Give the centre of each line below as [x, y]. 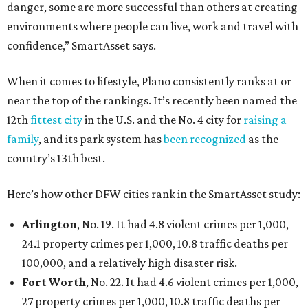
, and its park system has [101, 139]
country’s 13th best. [56, 158]
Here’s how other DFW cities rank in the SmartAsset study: [154, 194]
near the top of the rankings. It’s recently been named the [152, 101]
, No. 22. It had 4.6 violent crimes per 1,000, [192, 282]
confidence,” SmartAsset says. [81, 46]
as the [262, 139]
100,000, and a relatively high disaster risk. [130, 263]
